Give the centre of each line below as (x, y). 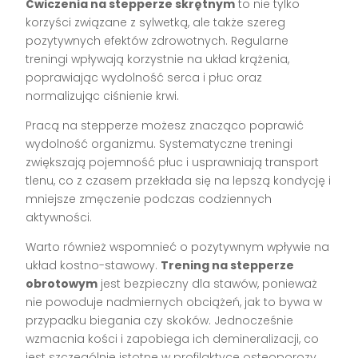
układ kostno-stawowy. (93, 265)
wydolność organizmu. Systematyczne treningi (159, 143)
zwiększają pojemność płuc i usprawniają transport (173, 162)
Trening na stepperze (228, 265)
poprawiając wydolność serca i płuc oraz (144, 77)
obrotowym (62, 283)
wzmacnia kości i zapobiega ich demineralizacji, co (173, 338)
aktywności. (59, 217)
